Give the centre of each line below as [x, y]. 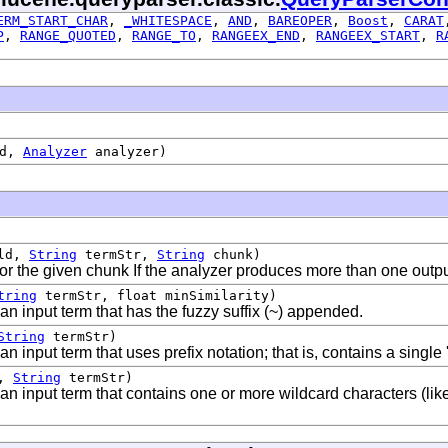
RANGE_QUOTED [68, 35]
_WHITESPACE [168, 20]
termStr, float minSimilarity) [157, 295]
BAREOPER [300, 20]
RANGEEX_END [256, 35]
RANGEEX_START [368, 35]
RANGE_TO [164, 35]
